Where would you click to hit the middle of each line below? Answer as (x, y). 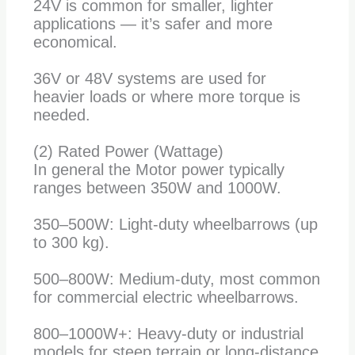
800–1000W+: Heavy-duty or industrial (168, 333)
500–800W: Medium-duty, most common (176, 279)
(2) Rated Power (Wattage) (128, 151)
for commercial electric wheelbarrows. (166, 297)
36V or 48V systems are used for (149, 78)
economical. (75, 42)
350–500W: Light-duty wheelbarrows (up (175, 224)
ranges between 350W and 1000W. (157, 187)
